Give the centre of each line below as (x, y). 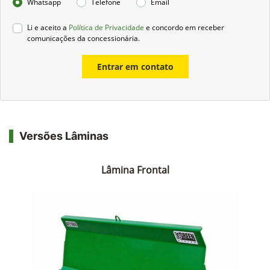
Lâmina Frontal (135, 170)
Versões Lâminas (64, 136)
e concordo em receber (184, 28)
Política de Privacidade (106, 28)
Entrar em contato (135, 66)
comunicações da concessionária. (83, 39)
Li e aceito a (48, 28)
